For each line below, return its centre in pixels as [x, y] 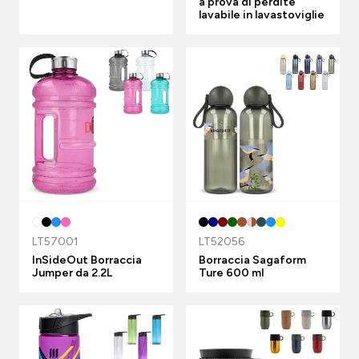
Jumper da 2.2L [72, 273]
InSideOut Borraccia [87, 260]
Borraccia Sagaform [252, 260]
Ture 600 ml [231, 273]
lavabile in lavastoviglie [262, 15]
